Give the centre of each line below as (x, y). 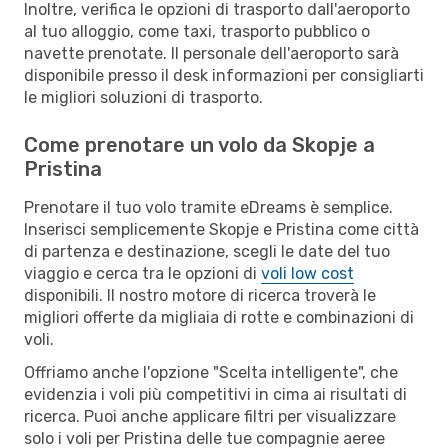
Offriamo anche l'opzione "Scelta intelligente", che (211, 372)
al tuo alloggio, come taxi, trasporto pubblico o (197, 31)
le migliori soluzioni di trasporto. (143, 97)
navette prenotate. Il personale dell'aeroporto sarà (211, 53)
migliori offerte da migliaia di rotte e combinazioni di (219, 317)
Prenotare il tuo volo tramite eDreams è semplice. (208, 207)
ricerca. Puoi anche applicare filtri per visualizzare (210, 416)
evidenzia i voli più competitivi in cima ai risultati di (215, 394)
